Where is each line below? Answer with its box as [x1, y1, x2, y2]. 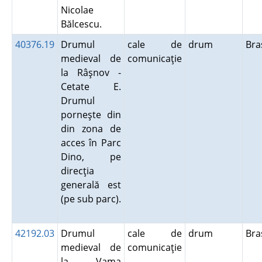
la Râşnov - [60, 66, 121, 79]
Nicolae [60, 4, 94, 16]
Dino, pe [60, 150, 121, 163]
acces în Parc [60, 136, 121, 149]
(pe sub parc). [60, 192, 121, 205]
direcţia [60, 164, 94, 177]
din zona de [60, 122, 121, 135]
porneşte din [60, 108, 121, 121]
